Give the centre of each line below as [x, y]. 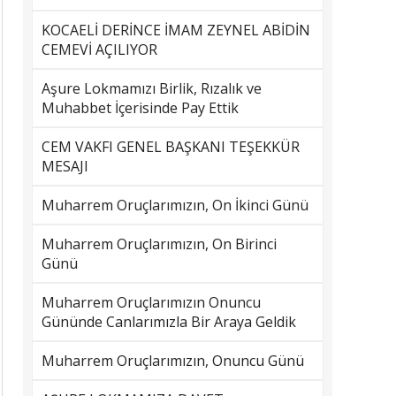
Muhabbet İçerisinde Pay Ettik [140, 108]
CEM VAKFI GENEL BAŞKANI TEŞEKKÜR [171, 147]
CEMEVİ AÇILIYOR [99, 49]
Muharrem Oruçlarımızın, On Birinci [159, 244]
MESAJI [65, 166]
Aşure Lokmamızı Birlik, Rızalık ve [152, 88]
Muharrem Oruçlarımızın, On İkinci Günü [175, 205]
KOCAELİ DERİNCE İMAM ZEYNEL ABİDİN [176, 30]
